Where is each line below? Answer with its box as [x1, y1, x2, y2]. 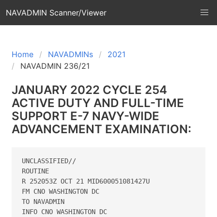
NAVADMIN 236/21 [20, 61, 90, 71]
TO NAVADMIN [22, 197, 68, 205]
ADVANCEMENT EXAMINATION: [12, 122, 191, 136]
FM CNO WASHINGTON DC [22, 187, 103, 195]
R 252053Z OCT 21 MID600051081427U [22, 177, 154, 185]
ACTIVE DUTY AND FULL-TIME [12, 96, 184, 110]
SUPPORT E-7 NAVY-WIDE [12, 109, 159, 123]
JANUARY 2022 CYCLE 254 [12, 83, 167, 97]
